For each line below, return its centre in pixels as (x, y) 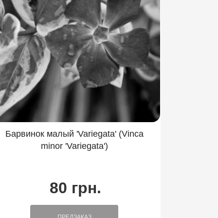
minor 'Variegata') (74, 146)
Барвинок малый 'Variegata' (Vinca (74, 134)
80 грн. (75, 188)
